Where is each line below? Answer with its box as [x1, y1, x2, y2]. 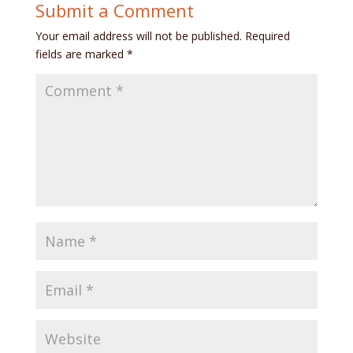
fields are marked [35, 46, 127, 61]
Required [244, 28, 290, 43]
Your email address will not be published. [35, 28, 242, 43]
